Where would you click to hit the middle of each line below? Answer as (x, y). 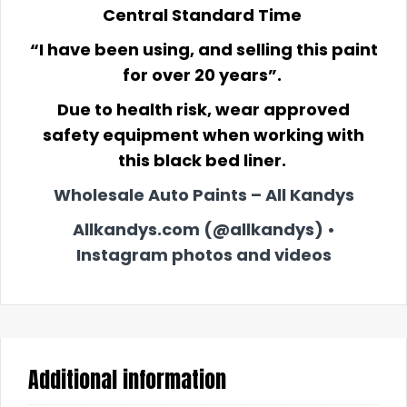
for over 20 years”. (202, 75)
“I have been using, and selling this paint (203, 50)
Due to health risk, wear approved (203, 110)
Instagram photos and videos (203, 255)
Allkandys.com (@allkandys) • (203, 230)
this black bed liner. (202, 161)
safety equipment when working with (203, 135)
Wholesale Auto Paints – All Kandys (203, 195)
